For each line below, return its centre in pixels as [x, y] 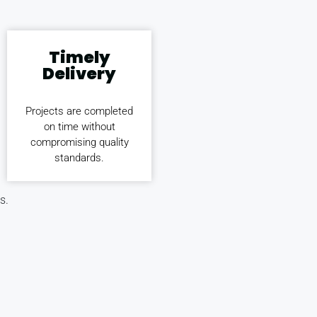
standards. [79, 157]
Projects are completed [79, 111]
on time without [79, 126]
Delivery [79, 73]
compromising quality [79, 142]
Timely [79, 57]
